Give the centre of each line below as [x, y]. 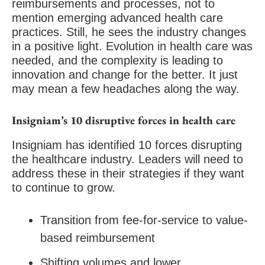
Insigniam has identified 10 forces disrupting [127, 145]
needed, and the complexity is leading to [117, 60]
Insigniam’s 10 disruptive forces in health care [124, 120]
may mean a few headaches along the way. [126, 89]
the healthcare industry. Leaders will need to [127, 159]
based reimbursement [98, 238]
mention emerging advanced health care [117, 18]
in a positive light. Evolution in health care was [132, 46]
